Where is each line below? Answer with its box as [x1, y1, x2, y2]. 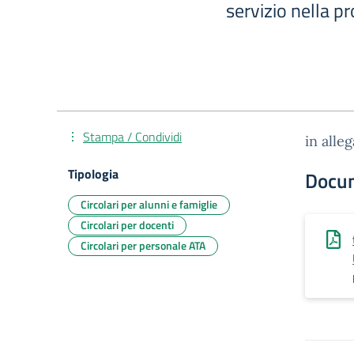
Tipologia [68, 164, 119, 183]
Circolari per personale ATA [81, 237, 205, 254]
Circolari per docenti [81, 217, 174, 233]
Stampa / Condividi [83, 127, 182, 146]
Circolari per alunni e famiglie [81, 196, 217, 213]
